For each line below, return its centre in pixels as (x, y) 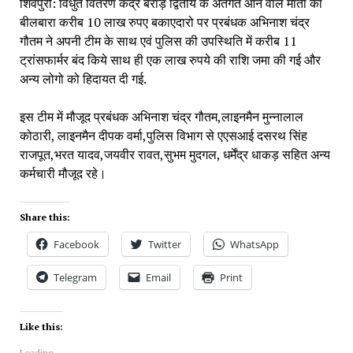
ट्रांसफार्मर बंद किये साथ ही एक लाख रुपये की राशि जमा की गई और (170, 59)
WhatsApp (254, 244)
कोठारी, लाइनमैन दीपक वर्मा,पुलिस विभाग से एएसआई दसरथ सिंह (163, 135)
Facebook (76, 244)
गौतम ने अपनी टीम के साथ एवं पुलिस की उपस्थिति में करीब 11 (158, 41)
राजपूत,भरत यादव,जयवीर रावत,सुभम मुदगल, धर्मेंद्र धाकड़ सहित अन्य (175, 154)
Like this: (41, 326)
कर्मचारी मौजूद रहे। (63, 173)
